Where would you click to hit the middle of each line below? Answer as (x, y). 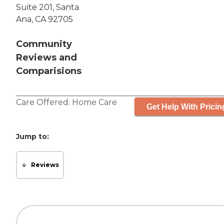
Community (44, 44)
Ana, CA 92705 (44, 19)
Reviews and (46, 58)
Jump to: (32, 137)
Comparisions (49, 71)
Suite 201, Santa (47, 7)
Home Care (94, 102)
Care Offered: (44, 102)
